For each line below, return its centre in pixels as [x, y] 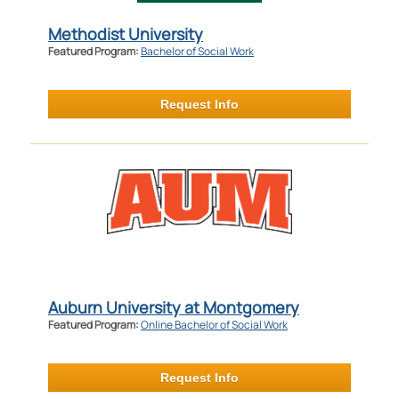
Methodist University [125, 33]
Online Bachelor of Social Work [214, 324]
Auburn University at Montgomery [173, 307]
